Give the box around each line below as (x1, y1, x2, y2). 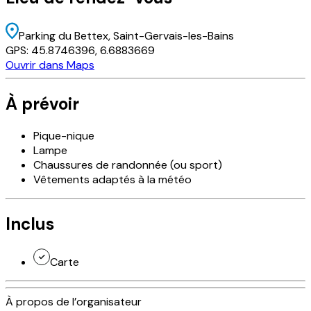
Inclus (6, 212, 54, 235)
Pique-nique (33, 128, 94, 143)
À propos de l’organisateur (6, 294, 142, 309)
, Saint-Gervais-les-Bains (108, 28, 234, 44)
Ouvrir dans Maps (6, 58, 94, 73)
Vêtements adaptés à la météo (33, 171, 192, 187)
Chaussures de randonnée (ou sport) (33, 157, 222, 172)
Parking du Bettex (19, 28, 108, 44)
